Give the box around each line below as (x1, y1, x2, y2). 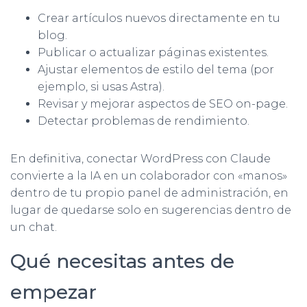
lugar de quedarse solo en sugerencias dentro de (10, 203, 291, 217)
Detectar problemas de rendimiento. (38, 114, 249, 127)
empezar (10, 280, 97, 304)
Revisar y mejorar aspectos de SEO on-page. (38, 97, 288, 110)
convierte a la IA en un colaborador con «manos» (10, 169, 287, 182)
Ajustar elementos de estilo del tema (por (38, 62, 274, 76)
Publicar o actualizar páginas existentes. (38, 45, 269, 59)
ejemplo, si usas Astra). (38, 79, 164, 93)
